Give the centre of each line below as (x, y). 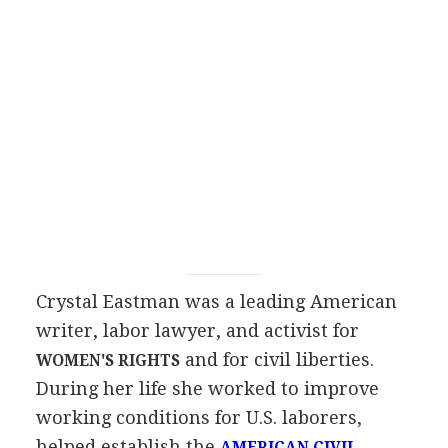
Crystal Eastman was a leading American (216, 301)
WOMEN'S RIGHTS (107, 361)
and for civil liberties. (276, 359)
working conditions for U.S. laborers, (198, 417)
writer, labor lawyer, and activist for (197, 330)
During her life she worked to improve (207, 388)
